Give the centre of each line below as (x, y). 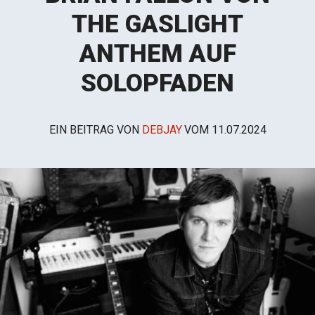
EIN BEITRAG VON (95, 130)
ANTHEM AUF (157, 54)
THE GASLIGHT (157, 24)
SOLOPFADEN (157, 83)
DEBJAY (162, 130)
